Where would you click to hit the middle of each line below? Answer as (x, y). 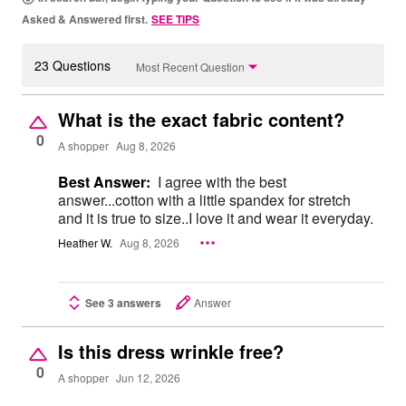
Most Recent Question (190, 66)
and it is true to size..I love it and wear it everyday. (216, 218)
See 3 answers (123, 302)
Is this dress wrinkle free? (171, 351)
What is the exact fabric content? (201, 120)
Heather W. (85, 243)
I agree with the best (222, 182)
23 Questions (72, 66)
